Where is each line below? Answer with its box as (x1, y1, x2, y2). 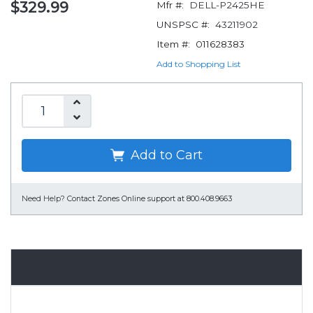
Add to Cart (127, 147, 203, 163)
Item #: (156, 38, 190, 50)
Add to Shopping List (156, 58, 241, 69)
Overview (22, 259, 81, 275)
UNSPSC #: (156, 18, 210, 30)
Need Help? (22, 194, 65, 203)
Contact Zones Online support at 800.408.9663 (67, 194, 232, 203)
